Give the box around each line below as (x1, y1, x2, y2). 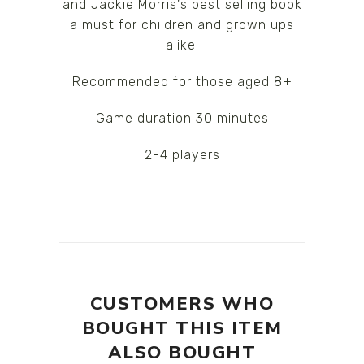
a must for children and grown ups (70, 16, 294, 32)
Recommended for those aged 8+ (71, 73, 292, 89)
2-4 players (144, 146, 220, 162)
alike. (165, 37, 199, 53)
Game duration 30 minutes (95, 110, 269, 126)
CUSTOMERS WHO (89, 291, 275, 316)
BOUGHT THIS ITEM (81, 315, 283, 340)
